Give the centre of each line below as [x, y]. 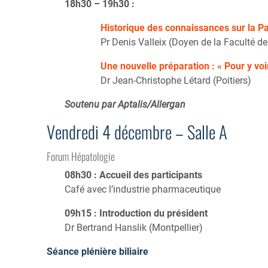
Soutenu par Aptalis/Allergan [125, 104]
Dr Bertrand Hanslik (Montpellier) [134, 227]
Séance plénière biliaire [98, 251]
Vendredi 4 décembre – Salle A [137, 131]
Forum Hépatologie [81, 156]
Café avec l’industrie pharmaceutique [143, 189]
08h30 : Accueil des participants [133, 175]
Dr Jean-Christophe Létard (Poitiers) [176, 80]
